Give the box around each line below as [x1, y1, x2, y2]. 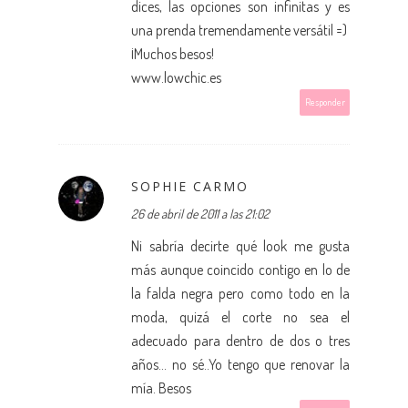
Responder [305, 95, 345, 108]
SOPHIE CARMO [131, 177, 249, 195]
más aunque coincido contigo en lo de [131, 260, 350, 279]
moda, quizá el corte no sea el [131, 307, 350, 326]
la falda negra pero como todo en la [131, 283, 350, 302]
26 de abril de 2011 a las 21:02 [131, 205, 270, 221]
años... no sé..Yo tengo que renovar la [131, 354, 350, 373]
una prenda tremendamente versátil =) [131, 20, 347, 39]
